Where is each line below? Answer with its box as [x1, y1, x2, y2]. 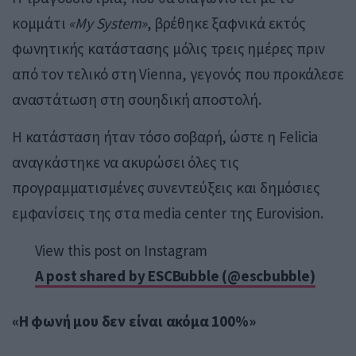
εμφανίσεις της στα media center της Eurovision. [12, 203, 323, 222]
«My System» [68, 13, 148, 33]
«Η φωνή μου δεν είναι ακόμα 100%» [12, 311, 256, 331]
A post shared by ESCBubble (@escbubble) [34, 265, 315, 285]
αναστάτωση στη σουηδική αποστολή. [12, 89, 261, 109]
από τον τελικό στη [12, 64, 140, 83]
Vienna [139, 64, 183, 83]
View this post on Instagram [34, 240, 208, 260]
